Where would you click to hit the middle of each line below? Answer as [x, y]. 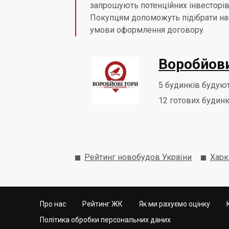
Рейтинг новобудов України [138, 157]
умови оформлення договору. [147, 30]
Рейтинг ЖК [102, 204]
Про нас [53, 204]
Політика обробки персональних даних [105, 220]
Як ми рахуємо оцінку [175, 204]
